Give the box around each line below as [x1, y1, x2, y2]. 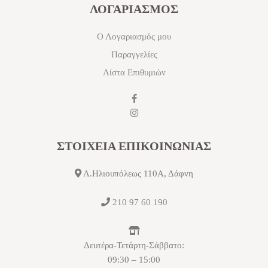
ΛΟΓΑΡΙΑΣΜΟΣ [90, 2, 178, 16]
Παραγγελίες [111, 49, 157, 59]
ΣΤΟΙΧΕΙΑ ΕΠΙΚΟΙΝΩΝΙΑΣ [57, 139, 211, 153]
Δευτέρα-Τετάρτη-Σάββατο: [84, 240, 184, 250]
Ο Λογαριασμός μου [97, 31, 171, 41]
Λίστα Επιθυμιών [102, 67, 166, 77]
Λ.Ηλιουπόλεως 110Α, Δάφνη [81, 168, 193, 178]
